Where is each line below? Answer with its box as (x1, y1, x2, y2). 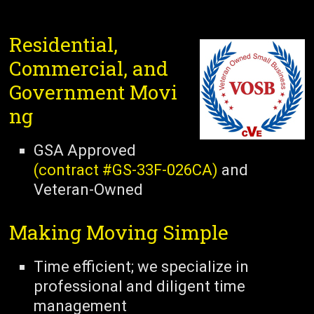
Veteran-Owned (34, 180, 144, 198)
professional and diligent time (34, 277, 246, 295)
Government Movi (9, 78, 178, 105)
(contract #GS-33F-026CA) (34, 161, 219, 179)
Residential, (9, 31, 118, 57)
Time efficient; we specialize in (34, 257, 250, 275)
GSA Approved (34, 141, 137, 159)
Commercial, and (9, 55, 169, 81)
